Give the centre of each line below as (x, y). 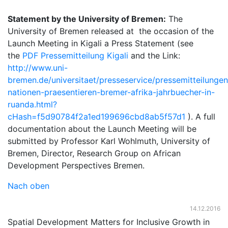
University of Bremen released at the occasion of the (111, 31)
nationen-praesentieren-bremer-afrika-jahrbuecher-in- (111, 92)
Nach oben (28, 186)
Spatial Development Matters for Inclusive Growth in (109, 222)
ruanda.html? (32, 104)
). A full (200, 117)
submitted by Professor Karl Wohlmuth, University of (109, 141)
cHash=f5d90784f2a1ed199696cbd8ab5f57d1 (96, 117)
